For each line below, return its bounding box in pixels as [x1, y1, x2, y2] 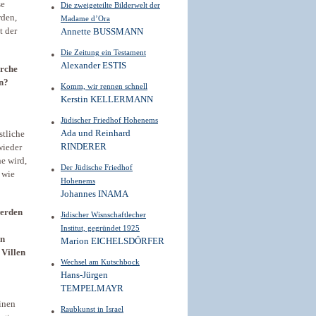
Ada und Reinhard [61, 128, 130, 138]
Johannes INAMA [61, 189, 128, 199]
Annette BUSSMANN [61, 27, 143, 37]
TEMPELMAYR [61, 284, 123, 293]
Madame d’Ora [61, 14, 110, 23]
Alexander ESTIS [61, 61, 126, 71]
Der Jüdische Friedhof [61, 163, 133, 171]
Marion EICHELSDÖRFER [61, 236, 164, 246]
